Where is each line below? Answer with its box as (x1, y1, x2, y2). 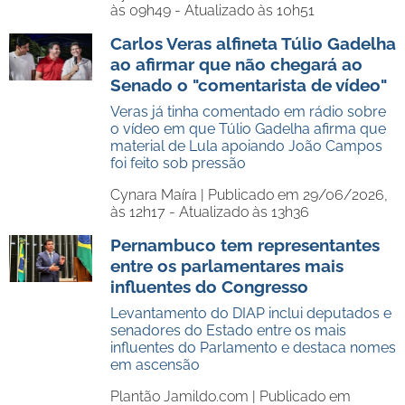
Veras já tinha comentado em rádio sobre (110, 103, 386, 120)
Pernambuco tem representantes (110, 235, 380, 255)
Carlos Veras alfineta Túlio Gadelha (110, 33, 396, 53)
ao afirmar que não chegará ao (110, 54, 363, 74)
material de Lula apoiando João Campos (110, 137, 382, 155)
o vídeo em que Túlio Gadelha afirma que (110, 120, 386, 137)
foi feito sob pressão (110, 155, 246, 172)
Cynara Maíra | (110, 186, 208, 203)
